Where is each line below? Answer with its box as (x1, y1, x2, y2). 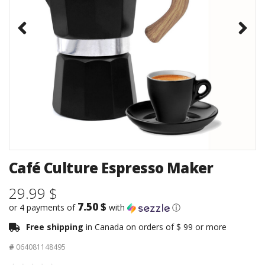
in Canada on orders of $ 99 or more (86, 221, 227, 233)
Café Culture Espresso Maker (9, 158, 214, 178)
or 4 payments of (9, 202, 77, 214)
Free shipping (26, 221, 86, 233)
